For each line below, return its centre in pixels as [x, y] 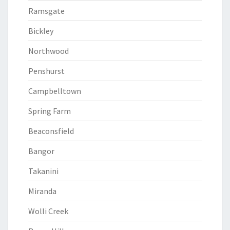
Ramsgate [46, 11]
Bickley [41, 31]
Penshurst [46, 71]
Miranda [42, 191]
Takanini [43, 171]
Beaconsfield [51, 131]
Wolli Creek [48, 211]
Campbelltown [55, 91]
